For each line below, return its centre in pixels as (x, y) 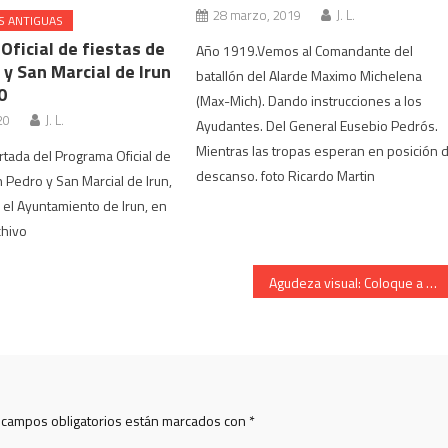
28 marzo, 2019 (257, 15)
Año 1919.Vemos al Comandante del (305, 50)
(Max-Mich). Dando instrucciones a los (309, 100)
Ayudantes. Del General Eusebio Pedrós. (317, 125)
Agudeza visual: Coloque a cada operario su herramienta (432, 282)
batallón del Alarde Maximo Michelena (309, 75)
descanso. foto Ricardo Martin (286, 175)
